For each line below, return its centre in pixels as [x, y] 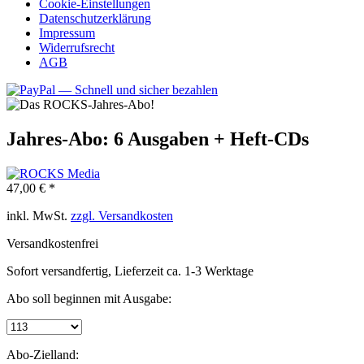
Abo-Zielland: [43, 354]
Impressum [67, 33]
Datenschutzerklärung [95, 18]
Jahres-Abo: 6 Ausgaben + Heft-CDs [158, 139]
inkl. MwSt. [39, 215]
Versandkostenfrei [52, 243]
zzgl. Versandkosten [122, 215]
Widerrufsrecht [77, 48]
